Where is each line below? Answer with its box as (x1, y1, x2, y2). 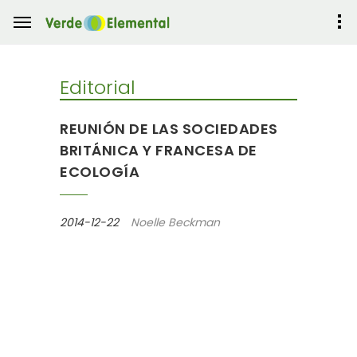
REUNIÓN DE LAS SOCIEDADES (60, 119, 278, 139)
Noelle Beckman (131, 214, 220, 230)
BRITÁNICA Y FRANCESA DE (60, 140, 257, 160)
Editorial (60, 74, 135, 100)
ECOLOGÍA (60, 162, 139, 182)
